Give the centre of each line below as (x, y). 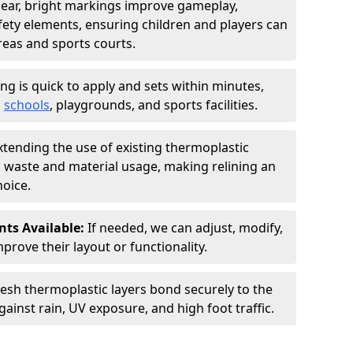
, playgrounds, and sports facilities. (154, 105)
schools (27, 105)
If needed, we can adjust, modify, (185, 228)
